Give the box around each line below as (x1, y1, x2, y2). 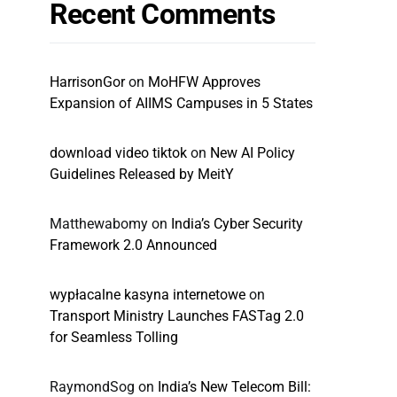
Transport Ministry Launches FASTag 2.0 (50, 307, 304, 324)
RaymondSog (50, 378, 135, 395)
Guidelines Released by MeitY (50, 166, 234, 183)
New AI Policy (210, 144, 295, 161)
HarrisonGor (50, 74, 125, 90)
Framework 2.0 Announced (50, 237, 217, 253)
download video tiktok (50, 144, 187, 161)
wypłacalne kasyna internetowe (50, 286, 245, 303)
